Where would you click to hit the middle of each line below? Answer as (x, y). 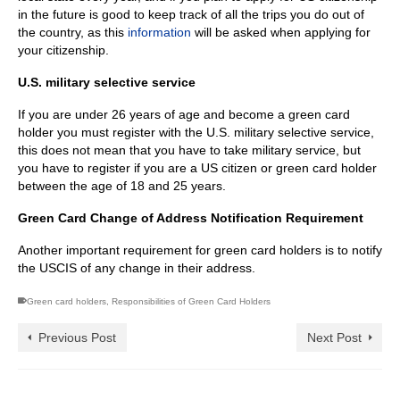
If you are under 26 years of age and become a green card (184, 114)
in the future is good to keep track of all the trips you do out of (191, 14)
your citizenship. (63, 50)
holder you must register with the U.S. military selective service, (196, 132)
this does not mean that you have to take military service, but (189, 150)
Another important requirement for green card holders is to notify (200, 250)
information (159, 32)
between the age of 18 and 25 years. (122, 185)
